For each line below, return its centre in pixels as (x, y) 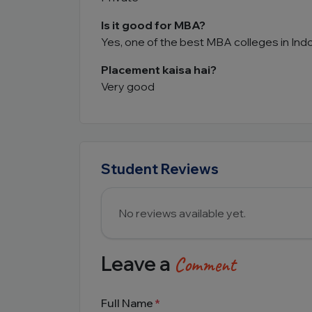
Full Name (127, 303)
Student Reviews (160, 169)
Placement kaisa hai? (159, 70)
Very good (128, 86)
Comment (205, 264)
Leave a (138, 264)
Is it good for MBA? (153, 25)
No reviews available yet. (182, 213)
